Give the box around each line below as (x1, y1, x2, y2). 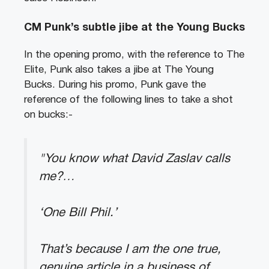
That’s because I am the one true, (39, 243, 221, 255)
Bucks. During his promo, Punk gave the (24, 80, 206, 90)
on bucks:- (24, 110, 73, 120)
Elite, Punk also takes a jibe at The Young (24, 65, 214, 75)
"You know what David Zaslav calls (39, 153, 230, 165)
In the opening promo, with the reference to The (24, 50, 244, 60)
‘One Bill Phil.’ (39, 207, 117, 219)
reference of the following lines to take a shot (24, 95, 233, 105)
